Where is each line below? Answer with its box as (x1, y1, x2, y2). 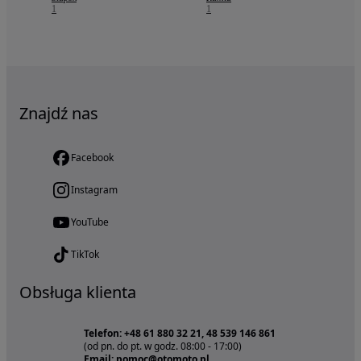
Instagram (71, 183, 118, 197)
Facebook (71, 151, 114, 165)
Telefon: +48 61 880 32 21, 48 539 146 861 (84, 326, 276, 341)
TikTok (71, 247, 99, 262)
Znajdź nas (19, 102, 98, 125)
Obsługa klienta (19, 281, 136, 304)
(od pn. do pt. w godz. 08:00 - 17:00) (84, 339, 242, 354)
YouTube (71, 215, 109, 230)
